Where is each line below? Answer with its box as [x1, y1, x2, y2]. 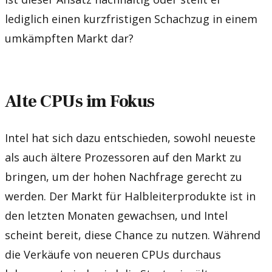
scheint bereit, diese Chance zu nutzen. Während [5, 227, 260, 242]
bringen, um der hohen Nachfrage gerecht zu [5, 169, 242, 184]
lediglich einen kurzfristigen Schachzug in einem [5, 11, 257, 26]
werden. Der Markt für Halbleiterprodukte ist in [5, 188, 256, 203]
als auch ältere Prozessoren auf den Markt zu [5, 149, 242, 165]
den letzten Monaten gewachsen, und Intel [5, 208, 228, 223]
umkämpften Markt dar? [5, 30, 134, 46]
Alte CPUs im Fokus [5, 90, 155, 113]
